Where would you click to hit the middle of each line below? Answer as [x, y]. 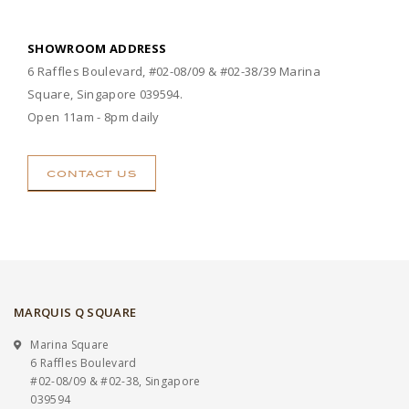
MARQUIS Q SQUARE [75, 312]
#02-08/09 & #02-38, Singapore [115, 381]
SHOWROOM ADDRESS [97, 48]
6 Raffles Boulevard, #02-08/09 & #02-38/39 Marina [174, 71]
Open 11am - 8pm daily [94, 116]
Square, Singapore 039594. [105, 94]
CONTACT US [92, 173]
